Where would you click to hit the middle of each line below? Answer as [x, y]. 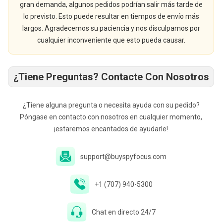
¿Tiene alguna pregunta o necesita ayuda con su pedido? [111, 105]
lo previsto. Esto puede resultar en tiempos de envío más [111, 16]
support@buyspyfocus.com [123, 156]
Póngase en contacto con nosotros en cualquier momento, [111, 117]
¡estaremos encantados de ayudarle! [111, 129]
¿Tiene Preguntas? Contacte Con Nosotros [111, 77]
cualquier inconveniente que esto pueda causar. [111, 40]
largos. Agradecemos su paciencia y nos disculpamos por [111, 28]
